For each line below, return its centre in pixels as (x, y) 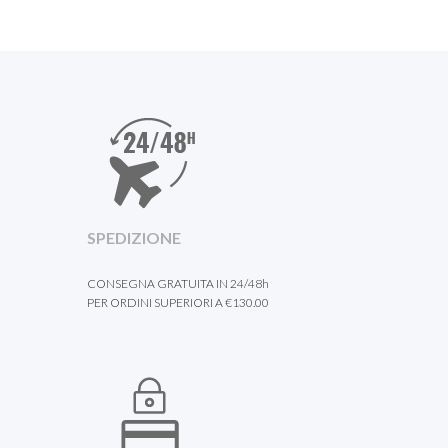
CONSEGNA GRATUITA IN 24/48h (178, 283)
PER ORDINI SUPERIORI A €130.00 (178, 302)
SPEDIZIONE (134, 237)
